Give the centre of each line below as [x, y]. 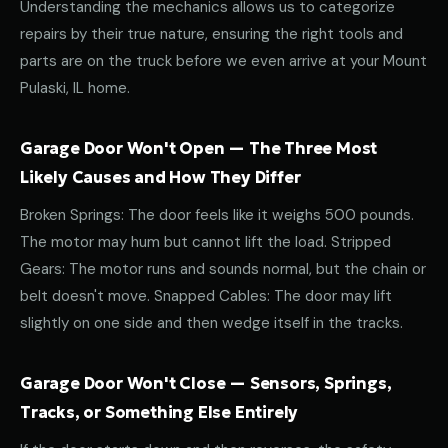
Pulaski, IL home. [75, 88]
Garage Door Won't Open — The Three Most [199, 148]
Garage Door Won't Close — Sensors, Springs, [206, 383]
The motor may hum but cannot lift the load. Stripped [205, 242]
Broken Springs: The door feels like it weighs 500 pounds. [217, 215]
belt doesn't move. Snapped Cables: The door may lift [206, 296]
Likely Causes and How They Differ [160, 177]
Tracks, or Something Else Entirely [159, 412]
